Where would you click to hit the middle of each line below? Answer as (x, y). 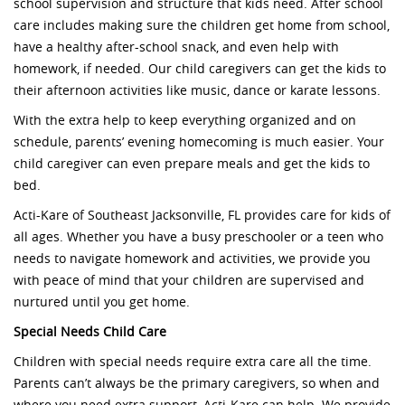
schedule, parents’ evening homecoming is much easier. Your (199, 143)
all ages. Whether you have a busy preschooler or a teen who (198, 238)
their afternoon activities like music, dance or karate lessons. (197, 91)
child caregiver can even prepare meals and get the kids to (192, 165)
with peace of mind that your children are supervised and (189, 281)
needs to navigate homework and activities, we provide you (192, 259)
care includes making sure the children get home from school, (202, 26)
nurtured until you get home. (102, 303)
